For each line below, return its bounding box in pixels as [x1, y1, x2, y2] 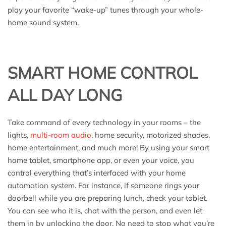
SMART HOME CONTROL [8, 63, 197, 83]
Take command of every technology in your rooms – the [8, 118, 201, 128]
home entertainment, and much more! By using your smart [8, 143, 209, 153]
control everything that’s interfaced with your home [8, 168, 186, 178]
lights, [8, 130, 30, 140]
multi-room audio [30, 130, 91, 140]
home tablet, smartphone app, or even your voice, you [8, 155, 194, 165]
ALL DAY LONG [8, 85, 122, 105]
